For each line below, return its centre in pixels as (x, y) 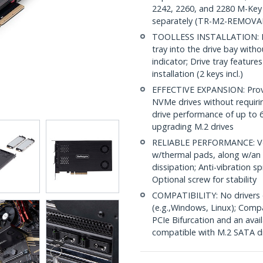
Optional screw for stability (204, 179)
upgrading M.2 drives (193, 127)
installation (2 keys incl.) (198, 74)
